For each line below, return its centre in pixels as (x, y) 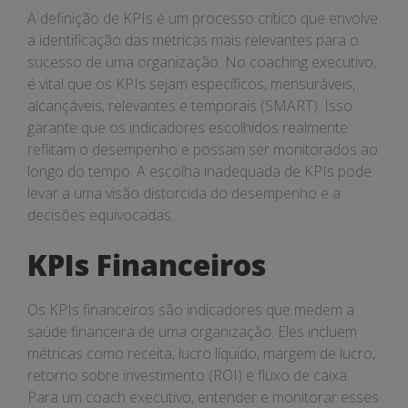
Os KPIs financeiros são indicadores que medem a (191, 310)
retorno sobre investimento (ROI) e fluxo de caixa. (189, 375)
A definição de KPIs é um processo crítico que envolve (203, 18)
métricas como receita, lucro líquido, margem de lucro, (201, 353)
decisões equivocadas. (101, 215)
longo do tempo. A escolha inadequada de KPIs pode (199, 171)
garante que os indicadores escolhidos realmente (188, 127)
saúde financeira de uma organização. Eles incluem (192, 331)
